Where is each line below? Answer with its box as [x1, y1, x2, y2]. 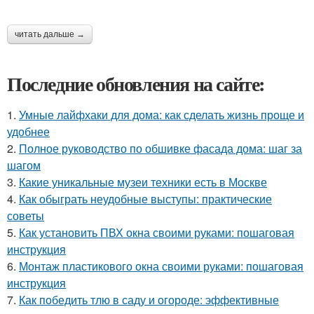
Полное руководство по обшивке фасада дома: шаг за [19, 140, 302, 157]
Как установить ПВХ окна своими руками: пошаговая [19, 224, 294, 241]
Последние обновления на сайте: [7, 69, 265, 99]
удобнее [7, 123, 50, 140]
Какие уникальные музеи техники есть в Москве [19, 174, 267, 191]
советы [7, 207, 44, 224]
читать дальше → [15, 29, 85, 40]
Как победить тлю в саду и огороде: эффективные [19, 292, 279, 308]
